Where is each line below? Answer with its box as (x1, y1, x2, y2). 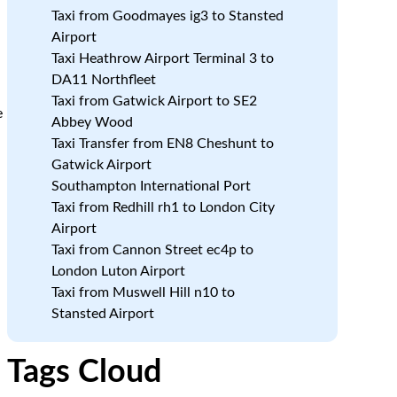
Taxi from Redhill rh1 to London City (51, 200, 275, 214)
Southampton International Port (51, 179, 251, 193)
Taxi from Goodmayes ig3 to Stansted (51, 9, 284, 23)
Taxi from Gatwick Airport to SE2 (51, 94, 257, 108)
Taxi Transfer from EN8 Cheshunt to (51, 136, 274, 151)
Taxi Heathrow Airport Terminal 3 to (51, 51, 274, 66)
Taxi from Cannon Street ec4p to (51, 243, 253, 257)
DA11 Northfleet (51, 73, 156, 87)
